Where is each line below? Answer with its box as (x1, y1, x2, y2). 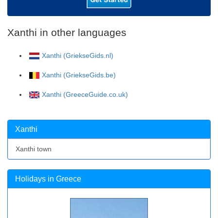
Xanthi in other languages (7, 26, 127, 38)
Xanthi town (16, 145, 52, 153)
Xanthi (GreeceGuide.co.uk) (42, 90, 128, 98)
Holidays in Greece (15, 174, 81, 183)
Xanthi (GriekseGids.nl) (42, 51, 113, 59)
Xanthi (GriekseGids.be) (42, 71, 116, 79)
